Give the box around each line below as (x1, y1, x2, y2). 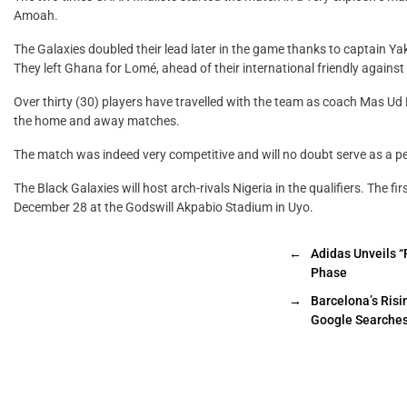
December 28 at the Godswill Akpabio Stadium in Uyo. (14, 199, 313, 214)
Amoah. (14, 7, 58, 23)
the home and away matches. (14, 113, 180, 128)
